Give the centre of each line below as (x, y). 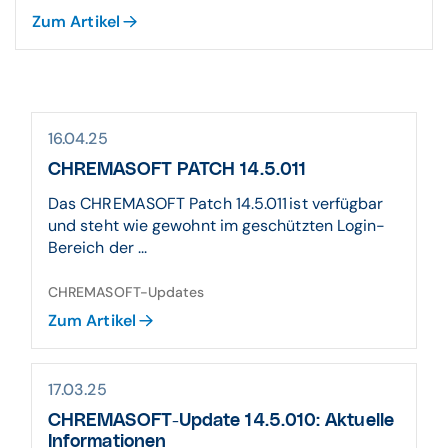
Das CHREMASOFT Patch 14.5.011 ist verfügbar (216, 203)
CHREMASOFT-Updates (126, 292)
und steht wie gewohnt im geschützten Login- (217, 225)
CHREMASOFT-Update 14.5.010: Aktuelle (221, 421)
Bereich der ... (98, 247)
